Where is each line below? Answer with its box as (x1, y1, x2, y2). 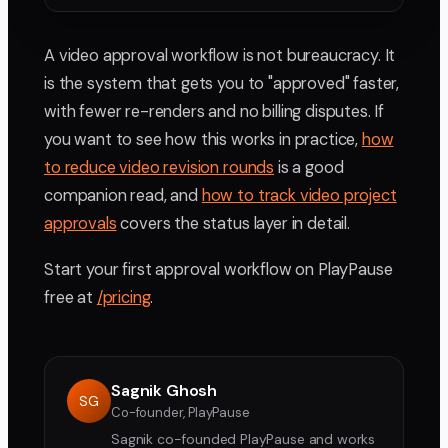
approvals (44, 213, 117, 235)
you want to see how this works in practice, (44, 129, 362, 151)
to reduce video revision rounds (44, 157, 275, 179)
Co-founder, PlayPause (111, 404, 250, 422)
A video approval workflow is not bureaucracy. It (44, 45, 396, 67)
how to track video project (201, 185, 397, 207)
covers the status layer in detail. (116, 213, 350, 235)
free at (44, 287, 97, 309)
